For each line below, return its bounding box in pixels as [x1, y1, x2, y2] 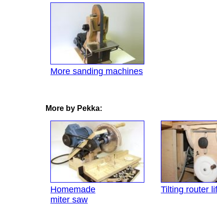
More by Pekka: [46, 104, 102, 113]
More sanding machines [50, 66, 143, 77]
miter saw [50, 195, 88, 205]
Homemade [50, 185, 95, 195]
